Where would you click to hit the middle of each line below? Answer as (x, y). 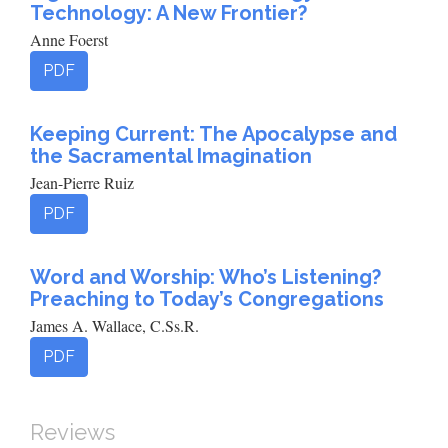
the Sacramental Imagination (171, 156)
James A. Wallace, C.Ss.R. (114, 325)
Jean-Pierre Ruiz (82, 182)
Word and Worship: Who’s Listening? (205, 277)
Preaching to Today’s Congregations (207, 299)
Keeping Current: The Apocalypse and (213, 134)
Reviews (72, 432)
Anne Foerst (69, 39)
